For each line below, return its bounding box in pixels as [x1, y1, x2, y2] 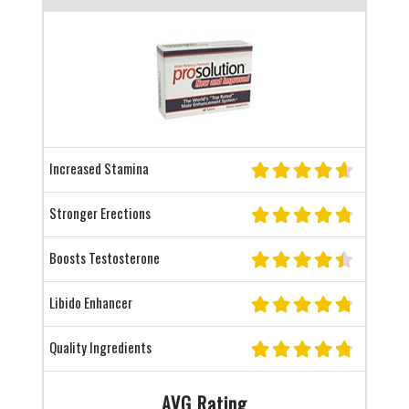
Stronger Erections [48, 203, 151, 223]
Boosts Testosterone [48, 247, 160, 267]
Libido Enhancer [48, 292, 132, 312]
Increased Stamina [48, 158, 149, 178]
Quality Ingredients [48, 337, 152, 357]
